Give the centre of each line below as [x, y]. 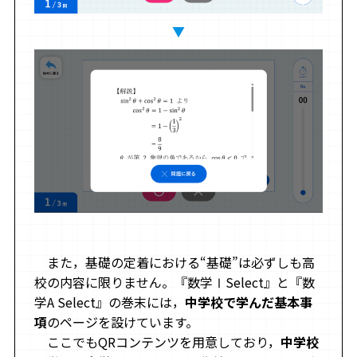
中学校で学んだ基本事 [248, 302]
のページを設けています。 [122, 322]
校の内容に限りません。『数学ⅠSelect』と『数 [174, 282]
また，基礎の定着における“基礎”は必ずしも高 [174, 263]
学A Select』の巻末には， [109, 302]
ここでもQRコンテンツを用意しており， [157, 342]
